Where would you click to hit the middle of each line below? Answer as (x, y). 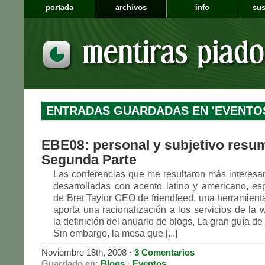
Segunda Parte (89, 160)
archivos (131, 8)
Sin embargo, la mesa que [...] (115, 233)
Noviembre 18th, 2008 (84, 252)
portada (59, 8)
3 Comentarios (164, 252)
